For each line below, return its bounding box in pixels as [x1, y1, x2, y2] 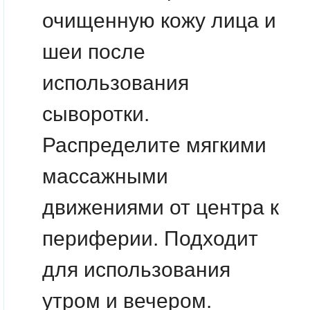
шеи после [42, 40, 145, 63]
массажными [42, 165, 168, 188]
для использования [42, 258, 230, 281]
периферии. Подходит [42, 227, 258, 250]
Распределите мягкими [42, 134, 266, 156]
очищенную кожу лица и [42, 9, 276, 32]
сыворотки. [42, 102, 149, 125]
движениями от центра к [42, 196, 279, 219]
